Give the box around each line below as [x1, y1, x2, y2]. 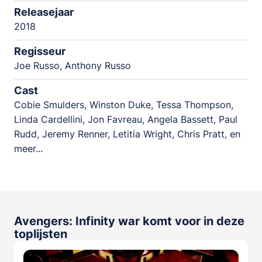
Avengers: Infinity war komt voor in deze [14, 214, 244, 229]
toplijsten [14, 227, 67, 242]
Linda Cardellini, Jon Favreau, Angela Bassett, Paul [14, 113, 237, 126]
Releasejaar [14, 6, 74, 19]
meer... [14, 143, 43, 155]
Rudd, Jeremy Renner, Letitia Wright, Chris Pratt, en [14, 128, 240, 140]
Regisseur [14, 45, 65, 58]
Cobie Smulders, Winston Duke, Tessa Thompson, [14, 99, 233, 111]
